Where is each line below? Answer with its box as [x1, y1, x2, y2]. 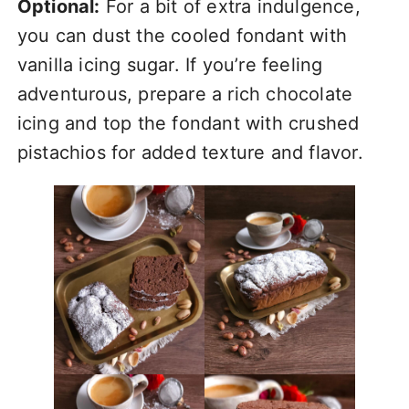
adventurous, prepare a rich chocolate [16, 83, 353, 105]
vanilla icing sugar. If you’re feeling [16, 54, 323, 76]
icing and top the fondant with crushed [16, 112, 360, 134]
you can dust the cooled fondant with [16, 25, 347, 47]
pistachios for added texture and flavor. [16, 142, 363, 163]
